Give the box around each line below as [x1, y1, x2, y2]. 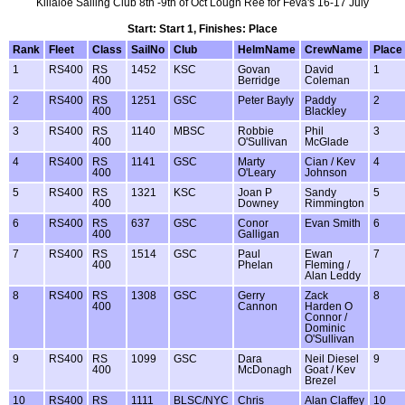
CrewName [305, 43, 363, 55]
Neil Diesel [305, 353, 359, 364]
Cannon [238, 300, 278, 312]
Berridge [238, 74, 280, 86]
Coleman [305, 74, 350, 86]
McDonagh [238, 363, 292, 375]
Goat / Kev [305, 363, 355, 375]
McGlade [305, 136, 349, 147]
